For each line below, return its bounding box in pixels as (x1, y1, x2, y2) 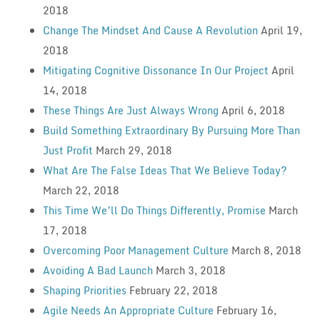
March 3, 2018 (155, 261, 226, 279)
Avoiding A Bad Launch (42, 261, 153, 279)
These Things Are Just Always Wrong (42, 101, 219, 119)
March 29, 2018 (95, 141, 172, 159)
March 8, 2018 (231, 241, 301, 259)
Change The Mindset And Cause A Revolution (42, 21, 258, 39)
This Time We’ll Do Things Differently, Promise (42, 201, 266, 219)
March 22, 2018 (42, 181, 119, 199)
